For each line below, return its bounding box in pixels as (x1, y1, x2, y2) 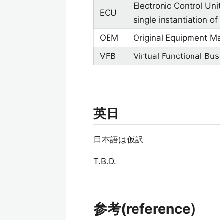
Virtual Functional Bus (133, 51, 219, 61)
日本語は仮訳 (93, 135, 143, 144)
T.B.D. (93, 156, 116, 166)
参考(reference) (93, 200, 196, 217)
